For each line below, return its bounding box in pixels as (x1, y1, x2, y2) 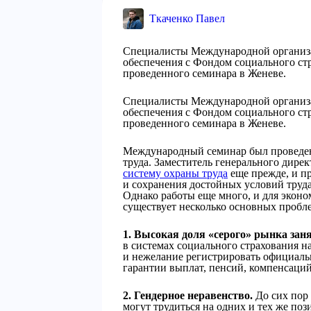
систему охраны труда (123, 167, 228, 179)
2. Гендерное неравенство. (123, 289, 253, 301)
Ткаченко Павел (149, 12, 225, 24)
